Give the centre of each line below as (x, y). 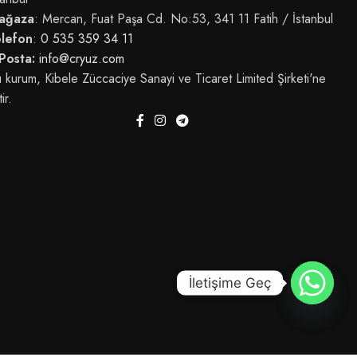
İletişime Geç (230, 282)
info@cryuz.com (81, 59)
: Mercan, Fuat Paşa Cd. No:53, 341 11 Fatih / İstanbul (183, 19)
